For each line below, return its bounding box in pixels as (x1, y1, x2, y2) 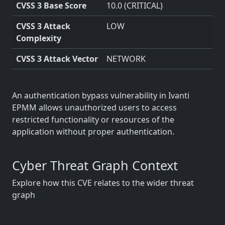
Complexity (16, 33, 61, 44)
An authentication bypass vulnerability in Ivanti (12, 90, 189, 101)
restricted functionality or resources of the (12, 114, 174, 125)
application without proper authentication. (12, 126, 174, 137)
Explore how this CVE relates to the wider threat (12, 177, 194, 188)
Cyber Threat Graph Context (12, 157, 178, 174)
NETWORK (106, 53, 146, 64)
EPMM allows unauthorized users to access (12, 102, 177, 113)
